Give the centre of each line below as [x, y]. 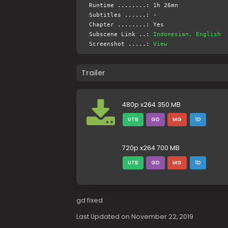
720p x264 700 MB [151, 148]
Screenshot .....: [121, 44]
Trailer [93, 73]
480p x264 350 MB [151, 105]
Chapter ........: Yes [126, 25]
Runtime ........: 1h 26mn [133, 5]
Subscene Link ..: [121, 34]
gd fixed [89, 200]
